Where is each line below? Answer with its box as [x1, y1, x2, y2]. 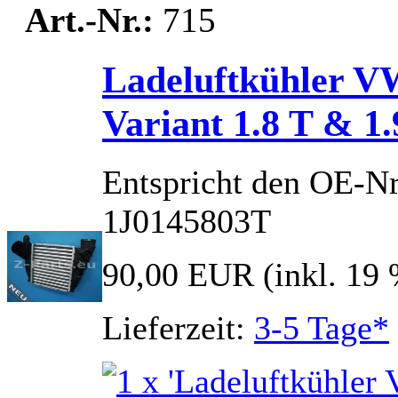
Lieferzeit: [102, 309, 254, 347]
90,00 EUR [102, 256, 254, 294]
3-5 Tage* [254, 309, 389, 347]
